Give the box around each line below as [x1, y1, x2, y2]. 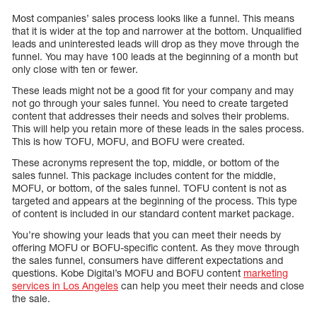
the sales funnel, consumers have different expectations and [12, 254, 283, 267]
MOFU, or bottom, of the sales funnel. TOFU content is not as [12, 182, 287, 195]
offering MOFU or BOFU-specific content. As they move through [12, 241, 299, 254]
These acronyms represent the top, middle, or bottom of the [12, 156, 279, 169]
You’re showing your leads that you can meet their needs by [12, 229, 281, 241]
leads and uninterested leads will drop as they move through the [12, 38, 299, 50]
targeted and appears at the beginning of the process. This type [12, 195, 297, 207]
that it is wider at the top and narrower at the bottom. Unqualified [12, 25, 301, 38]
